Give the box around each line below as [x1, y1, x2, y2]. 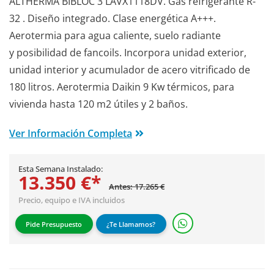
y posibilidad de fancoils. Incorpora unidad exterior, [9, 46, 246, 60]
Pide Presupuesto [26, 219, 83, 229]
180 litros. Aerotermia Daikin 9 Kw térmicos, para [9, 80, 234, 94]
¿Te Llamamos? [106, 219, 156, 229]
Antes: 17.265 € [109, 181, 165, 193]
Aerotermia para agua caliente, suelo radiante [9, 29, 221, 43]
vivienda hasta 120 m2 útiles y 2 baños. [9, 97, 188, 111]
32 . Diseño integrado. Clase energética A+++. [9, 12, 216, 26]
